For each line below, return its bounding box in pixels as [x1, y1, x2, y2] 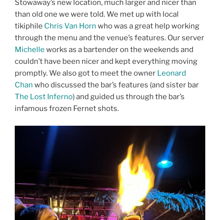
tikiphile [15, 22, 44, 31]
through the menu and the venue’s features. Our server [15, 33, 204, 43]
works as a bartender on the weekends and [45, 45, 193, 55]
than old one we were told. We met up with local [15, 10, 179, 19]
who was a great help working [96, 22, 199, 31]
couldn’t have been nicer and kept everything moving [15, 57, 197, 66]
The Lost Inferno [15, 92, 73, 102]
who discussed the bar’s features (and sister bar [33, 81, 199, 90]
